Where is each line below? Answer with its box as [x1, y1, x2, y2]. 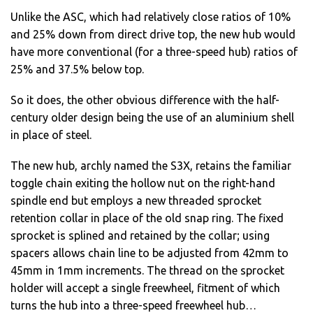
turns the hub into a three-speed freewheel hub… [10, 298, 256, 312]
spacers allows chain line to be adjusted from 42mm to [10, 246, 289, 259]
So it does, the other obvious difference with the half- [10, 93, 279, 106]
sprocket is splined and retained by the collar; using [10, 228, 270, 242]
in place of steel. [10, 128, 92, 141]
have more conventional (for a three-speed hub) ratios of [10, 45, 298, 58]
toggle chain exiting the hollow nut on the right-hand [10, 176, 275, 189]
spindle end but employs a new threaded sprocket [10, 194, 261, 207]
